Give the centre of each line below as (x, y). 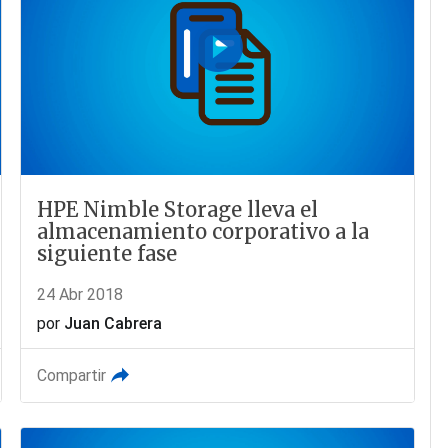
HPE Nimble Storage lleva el (178, 210)
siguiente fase (107, 254)
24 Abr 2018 (80, 295)
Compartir (72, 376)
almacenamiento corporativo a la (203, 232)
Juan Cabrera (113, 324)
